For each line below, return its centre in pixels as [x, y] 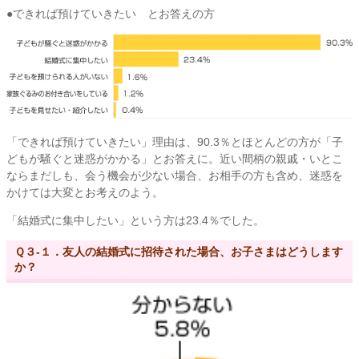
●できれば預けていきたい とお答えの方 [111, 14]
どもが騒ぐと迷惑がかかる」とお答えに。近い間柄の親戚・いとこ [175, 158]
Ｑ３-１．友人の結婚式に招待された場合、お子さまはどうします [179, 251]
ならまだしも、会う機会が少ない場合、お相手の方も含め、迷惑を [175, 175]
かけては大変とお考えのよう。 [85, 192]
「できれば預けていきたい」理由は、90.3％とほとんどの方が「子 [175, 141]
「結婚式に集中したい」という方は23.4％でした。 [135, 220]
